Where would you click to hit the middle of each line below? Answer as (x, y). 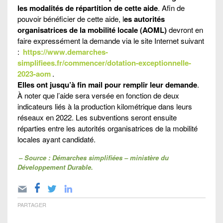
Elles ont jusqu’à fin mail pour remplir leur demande (107, 84)
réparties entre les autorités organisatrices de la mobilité (108, 128)
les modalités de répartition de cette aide (88, 8)
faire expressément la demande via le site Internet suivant (111, 40)
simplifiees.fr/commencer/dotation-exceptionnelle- (104, 62)
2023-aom (34, 73)
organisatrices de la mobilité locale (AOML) (93, 30)
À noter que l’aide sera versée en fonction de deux (98, 95)
